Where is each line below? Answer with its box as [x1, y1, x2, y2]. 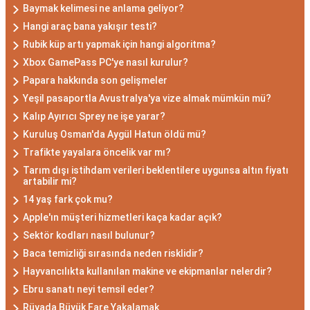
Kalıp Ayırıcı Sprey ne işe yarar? [23, 111, 165, 122]
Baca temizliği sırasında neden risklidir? [23, 248, 203, 259]
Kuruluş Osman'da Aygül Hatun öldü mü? [23, 129, 206, 140]
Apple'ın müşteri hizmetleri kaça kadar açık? [23, 212, 222, 223]
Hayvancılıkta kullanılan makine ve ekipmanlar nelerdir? [23, 266, 272, 277]
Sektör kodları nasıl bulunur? [23, 230, 155, 241]
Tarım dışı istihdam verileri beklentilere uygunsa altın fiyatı [23, 165, 289, 176]
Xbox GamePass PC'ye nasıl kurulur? [23, 57, 188, 68]
